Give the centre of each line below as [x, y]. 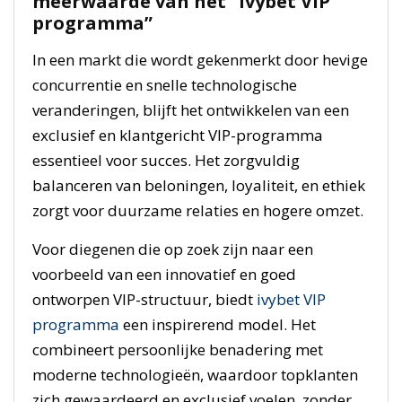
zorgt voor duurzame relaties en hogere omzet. [198, 210]
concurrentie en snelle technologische [165, 84]
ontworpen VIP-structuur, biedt [144, 299]
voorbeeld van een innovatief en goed [164, 274]
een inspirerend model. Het [218, 324]
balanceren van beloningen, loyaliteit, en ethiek [199, 185]
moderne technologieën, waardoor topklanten [195, 374]
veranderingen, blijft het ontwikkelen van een [191, 109]
